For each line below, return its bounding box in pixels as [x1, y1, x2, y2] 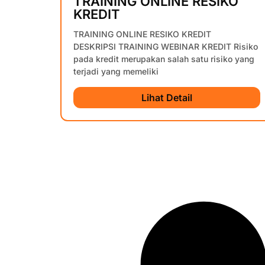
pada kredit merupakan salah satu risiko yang [73, 54, 254, 64]
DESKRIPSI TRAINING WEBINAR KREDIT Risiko [73, 41, 258, 52]
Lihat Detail [141, 92, 192, 104]
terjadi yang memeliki [73, 66, 159, 77]
